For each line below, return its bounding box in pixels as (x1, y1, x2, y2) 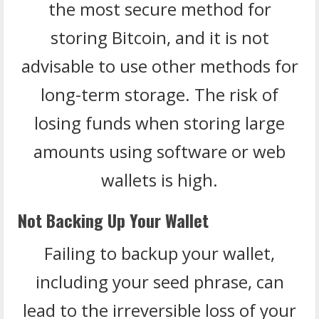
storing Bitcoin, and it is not (50, 25, 269, 49)
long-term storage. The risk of (41, 82, 278, 106)
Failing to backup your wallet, (44, 241, 275, 265)
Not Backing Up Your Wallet (18, 206, 209, 233)
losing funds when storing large (34, 110, 285, 135)
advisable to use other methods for (21, 53, 298, 78)
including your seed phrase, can (35, 269, 284, 293)
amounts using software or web (33, 139, 286, 163)
